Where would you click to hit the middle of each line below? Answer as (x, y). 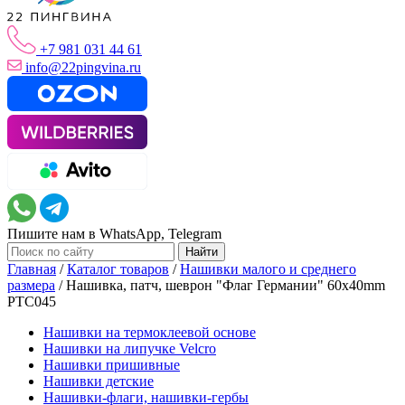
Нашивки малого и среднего (268, 268)
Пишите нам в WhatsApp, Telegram (114, 233)
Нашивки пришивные (112, 364)
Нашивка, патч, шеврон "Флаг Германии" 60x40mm (226, 285)
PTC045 (32, 301)
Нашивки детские (99, 381)
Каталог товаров (118, 268)
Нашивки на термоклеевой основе (150, 332)
